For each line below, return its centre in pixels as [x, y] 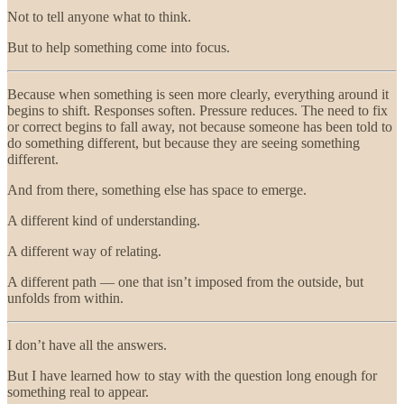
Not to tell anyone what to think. [99, 16]
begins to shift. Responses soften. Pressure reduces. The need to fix [197, 110]
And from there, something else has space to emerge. [157, 189]
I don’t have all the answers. [87, 344]
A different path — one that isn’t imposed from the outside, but [185, 281]
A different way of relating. [84, 251]
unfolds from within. [65, 298]
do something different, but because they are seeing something [184, 142]
